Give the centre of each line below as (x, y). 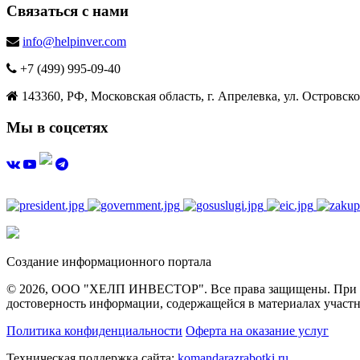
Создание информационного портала (109, 261)
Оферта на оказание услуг (257, 330)
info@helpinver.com (74, 42)
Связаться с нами (67, 10)
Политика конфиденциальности (94, 330)
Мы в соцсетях (57, 128)
